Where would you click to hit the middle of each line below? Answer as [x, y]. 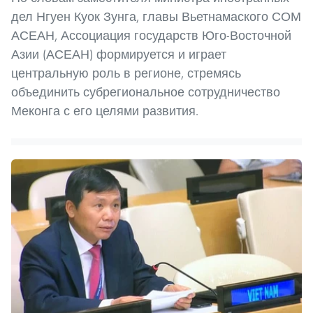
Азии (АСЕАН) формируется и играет [119, 54]
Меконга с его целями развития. [105, 111]
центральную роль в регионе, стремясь [126, 73]
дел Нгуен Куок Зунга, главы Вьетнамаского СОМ [156, 17]
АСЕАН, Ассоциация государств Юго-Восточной [151, 36]
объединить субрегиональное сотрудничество [146, 92]
